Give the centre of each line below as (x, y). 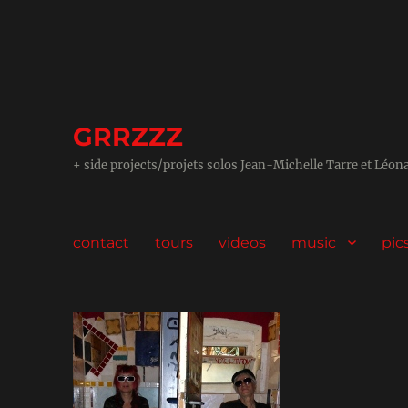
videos (243, 242)
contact (102, 242)
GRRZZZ (128, 137)
